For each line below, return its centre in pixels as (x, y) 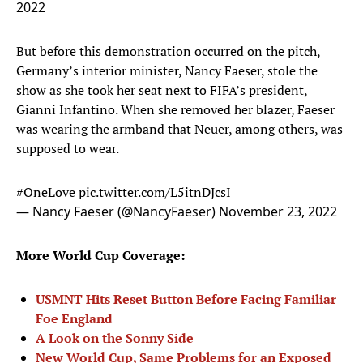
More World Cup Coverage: (102, 256)
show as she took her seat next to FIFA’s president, (162, 90)
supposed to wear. (69, 149)
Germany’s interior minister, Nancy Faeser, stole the (167, 71)
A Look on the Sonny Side (115, 338)
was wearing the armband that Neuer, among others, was (179, 129)
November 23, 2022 (278, 212)
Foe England (74, 319)
